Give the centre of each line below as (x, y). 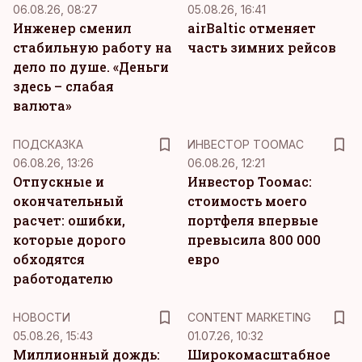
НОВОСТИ (42, 317)
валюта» (42, 105)
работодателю (63, 278)
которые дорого (69, 240)
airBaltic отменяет (252, 28)
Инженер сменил (72, 28)
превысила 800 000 (254, 240)
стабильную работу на (93, 47)
